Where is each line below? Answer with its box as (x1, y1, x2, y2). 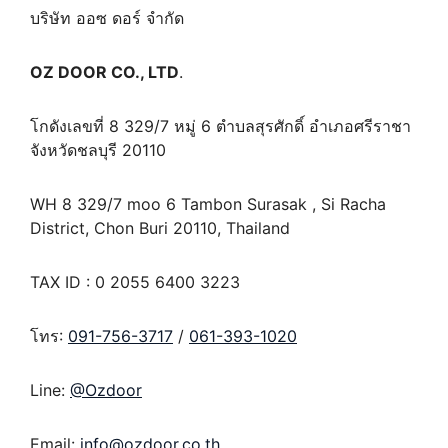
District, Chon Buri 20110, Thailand (30, 218, 290, 239)
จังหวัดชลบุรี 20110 (30, 140, 166, 161)
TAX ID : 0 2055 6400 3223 (30, 272, 240, 293)
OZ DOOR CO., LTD (30, 62, 179, 83)
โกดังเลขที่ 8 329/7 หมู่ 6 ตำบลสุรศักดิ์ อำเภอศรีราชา (30, 116, 411, 137)
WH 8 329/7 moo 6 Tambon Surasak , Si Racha (30, 194, 386, 215)
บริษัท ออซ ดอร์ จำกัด (30, 8, 184, 29)
